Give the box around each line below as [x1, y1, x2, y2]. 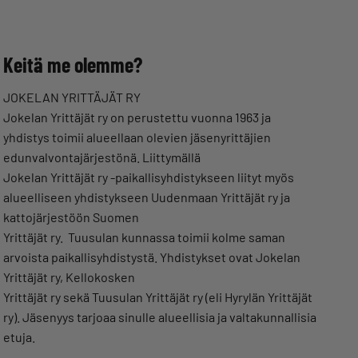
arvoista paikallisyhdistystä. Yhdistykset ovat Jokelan [3, 249, 300, 265]
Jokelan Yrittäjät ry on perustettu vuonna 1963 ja [3, 109, 271, 125]
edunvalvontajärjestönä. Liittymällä [3, 149, 201, 165]
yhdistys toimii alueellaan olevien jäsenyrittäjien [3, 129, 271, 145]
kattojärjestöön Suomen [3, 209, 139, 225]
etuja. [3, 329, 35, 344]
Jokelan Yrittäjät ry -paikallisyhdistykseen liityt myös [3, 169, 294, 185]
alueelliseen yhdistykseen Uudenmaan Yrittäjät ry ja [3, 189, 290, 205]
